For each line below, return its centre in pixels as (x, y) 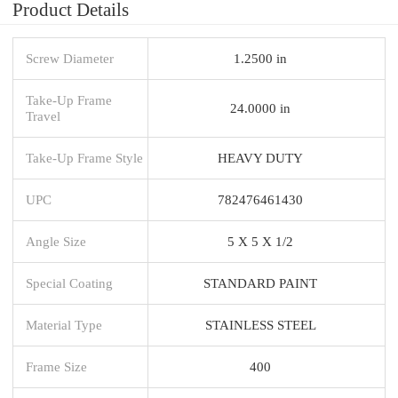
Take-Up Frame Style (84, 157)
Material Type (64, 324)
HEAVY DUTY (260, 157)
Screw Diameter (70, 58)
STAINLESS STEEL (260, 324)
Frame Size (56, 366)
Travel (43, 115)
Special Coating (69, 283)
